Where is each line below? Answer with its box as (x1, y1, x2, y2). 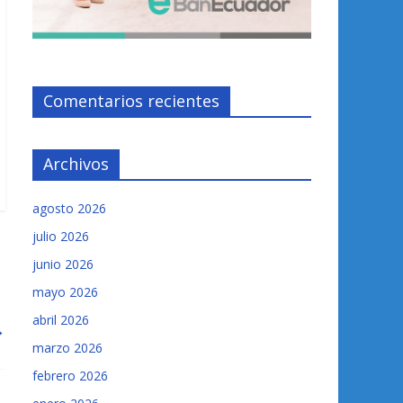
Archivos (43, 153, 109, 175)
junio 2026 (32, 255, 94, 273)
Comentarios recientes (43, 90, 219, 112)
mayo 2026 (32, 283, 98, 301)
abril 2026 (32, 311, 89, 329)
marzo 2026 (32, 339, 103, 357)
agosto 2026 (32, 200, 106, 218)
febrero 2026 (32, 367, 108, 385)
